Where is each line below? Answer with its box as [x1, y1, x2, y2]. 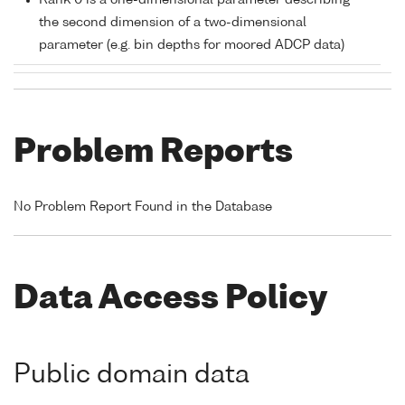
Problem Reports [14, 137, 293, 170]
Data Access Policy [14, 283, 327, 316]
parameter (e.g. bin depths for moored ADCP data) [39, 39, 344, 52]
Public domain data [14, 363, 250, 389]
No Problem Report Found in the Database [14, 200, 272, 213]
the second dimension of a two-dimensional [39, 16, 306, 30]
